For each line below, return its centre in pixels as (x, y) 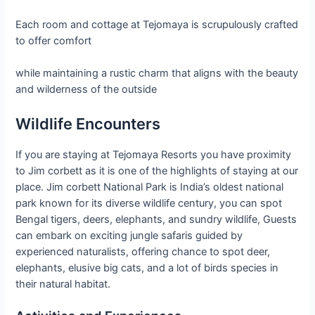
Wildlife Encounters (88, 123)
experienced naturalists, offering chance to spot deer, (143, 251)
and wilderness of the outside (86, 90)
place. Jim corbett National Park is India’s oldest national (150, 187)
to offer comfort (54, 41)
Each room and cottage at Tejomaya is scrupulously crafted (157, 25)
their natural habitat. (63, 284)
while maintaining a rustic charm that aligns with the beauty (157, 73)
